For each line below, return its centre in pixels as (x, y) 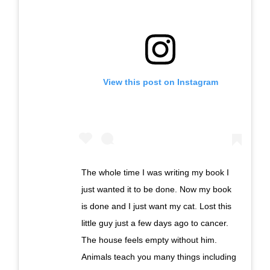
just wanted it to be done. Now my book (156, 190)
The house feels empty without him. (149, 240)
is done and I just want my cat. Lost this (156, 206)
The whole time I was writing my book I (155, 173)
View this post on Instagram (160, 82)
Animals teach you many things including (159, 257)
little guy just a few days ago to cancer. (155, 223)
